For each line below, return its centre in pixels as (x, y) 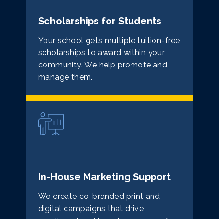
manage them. (66, 77)
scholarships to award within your (102, 53)
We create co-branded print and (99, 197)
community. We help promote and (103, 65)
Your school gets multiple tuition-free (109, 41)
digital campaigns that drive (91, 209)
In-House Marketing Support (104, 177)
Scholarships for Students (100, 21)
